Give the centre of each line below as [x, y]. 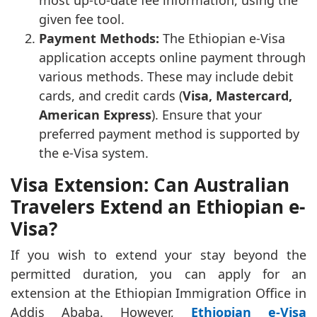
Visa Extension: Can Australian [150, 185]
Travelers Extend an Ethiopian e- [158, 207]
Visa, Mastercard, [237, 96]
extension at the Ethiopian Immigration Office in [158, 293]
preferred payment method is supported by [169, 134]
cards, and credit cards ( [111, 96]
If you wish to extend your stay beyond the [158, 255]
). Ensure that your [207, 115]
